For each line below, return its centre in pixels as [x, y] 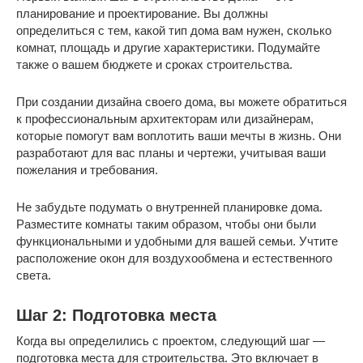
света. [34, 275]
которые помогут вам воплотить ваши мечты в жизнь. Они [179, 135]
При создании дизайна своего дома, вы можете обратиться [181, 101]
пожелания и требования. [87, 169]
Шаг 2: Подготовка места [116, 315]
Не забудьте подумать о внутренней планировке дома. [169, 207]
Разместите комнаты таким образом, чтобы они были [166, 224]
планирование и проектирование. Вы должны [142, 13]
